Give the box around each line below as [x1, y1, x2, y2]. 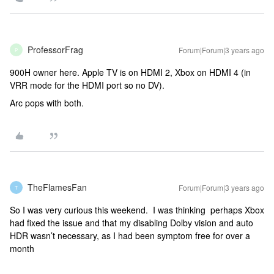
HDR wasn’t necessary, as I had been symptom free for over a [10, 229, 250, 242]
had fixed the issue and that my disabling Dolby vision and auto [10, 217, 253, 229]
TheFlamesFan [28, 181, 87, 193]
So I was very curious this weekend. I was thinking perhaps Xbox [10, 204, 264, 216]
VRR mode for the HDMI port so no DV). [10, 79, 167, 91]
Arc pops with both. [10, 97, 86, 109]
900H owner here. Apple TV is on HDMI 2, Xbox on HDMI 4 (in [10, 66, 251, 78]
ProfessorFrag [28, 43, 83, 56]
